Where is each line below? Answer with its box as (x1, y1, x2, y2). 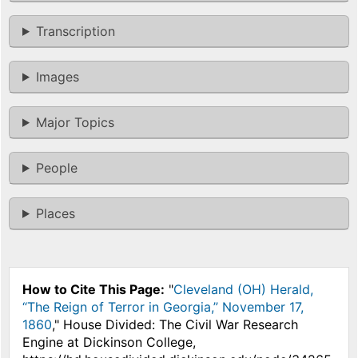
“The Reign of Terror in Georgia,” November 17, (22, 298, 304, 315)
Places (35, 205, 75, 221)
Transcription (35, 22, 115, 39)
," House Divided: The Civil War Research (52, 316, 298, 332)
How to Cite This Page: (22, 280, 165, 297)
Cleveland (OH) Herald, (173, 280, 313, 297)
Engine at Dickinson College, (22, 333, 196, 350)
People (35, 159, 78, 176)
